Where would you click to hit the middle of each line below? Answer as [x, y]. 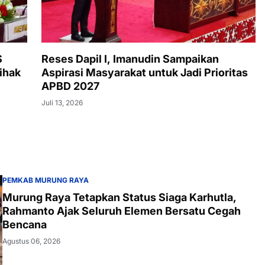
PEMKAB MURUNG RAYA [46, 180]
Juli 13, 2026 [62, 102]
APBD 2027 [70, 86]
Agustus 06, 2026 [31, 241]
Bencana [25, 224]
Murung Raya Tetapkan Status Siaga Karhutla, [119, 197]
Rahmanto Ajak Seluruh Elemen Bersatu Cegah [122, 211]
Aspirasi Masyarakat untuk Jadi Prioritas [145, 72]
